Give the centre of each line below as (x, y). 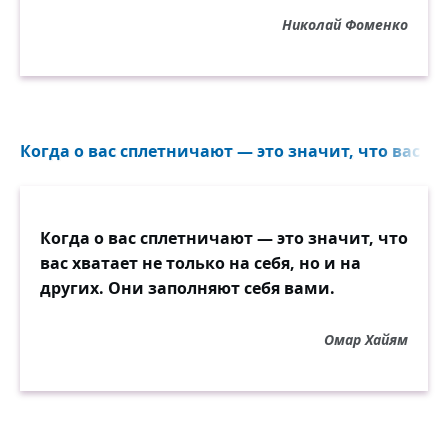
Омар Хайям (366, 339)
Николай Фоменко (345, 24)
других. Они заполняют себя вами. (187, 288)
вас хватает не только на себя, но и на (200, 263)
